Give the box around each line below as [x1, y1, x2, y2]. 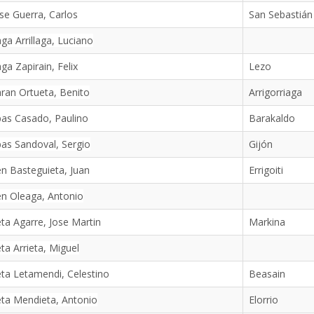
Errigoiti [248, 163, 283, 177]
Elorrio [248, 293, 278, 306]
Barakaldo [248, 111, 295, 125]
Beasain [248, 267, 285, 280]
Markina [248, 215, 285, 228]
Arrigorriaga [248, 86, 302, 99]
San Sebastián [248, 8, 313, 21]
